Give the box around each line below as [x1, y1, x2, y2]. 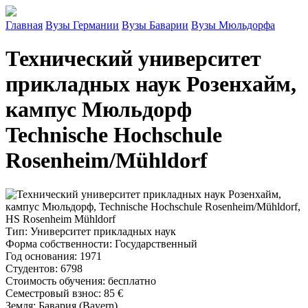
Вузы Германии [45, 19, 119, 31]
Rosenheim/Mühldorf [5, 148, 208, 173]
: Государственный [109, 237, 197, 250]
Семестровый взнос [5, 287, 98, 299]
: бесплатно [102, 274, 156, 287]
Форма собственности [5, 237, 109, 250]
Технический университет [5, 46, 261, 71]
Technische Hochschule [5, 122, 222, 148]
